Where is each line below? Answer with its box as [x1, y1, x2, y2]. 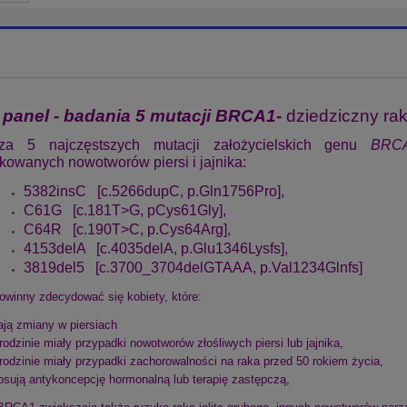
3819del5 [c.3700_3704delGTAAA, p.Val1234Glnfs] [24, 259, 362, 275]
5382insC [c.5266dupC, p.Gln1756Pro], [24, 183, 284, 199]
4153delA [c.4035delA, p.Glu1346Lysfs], [24, 240, 288, 256]
